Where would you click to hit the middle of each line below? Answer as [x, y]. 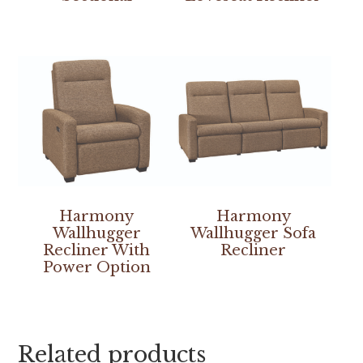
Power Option [96, 268]
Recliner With [97, 251]
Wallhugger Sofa [254, 234]
